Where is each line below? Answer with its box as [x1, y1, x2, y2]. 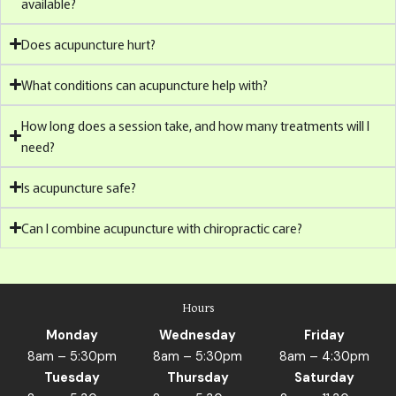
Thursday [166, 369, 229, 386]
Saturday [293, 369, 354, 386]
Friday [303, 326, 345, 344]
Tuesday [43, 369, 100, 386]
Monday [45, 326, 98, 344]
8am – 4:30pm [278, 347, 369, 365]
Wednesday [159, 326, 237, 344]
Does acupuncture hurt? [21, 34, 156, 53]
